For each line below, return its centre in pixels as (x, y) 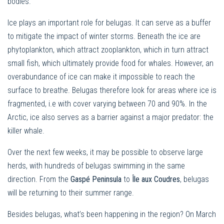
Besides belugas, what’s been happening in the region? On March (112, 214)
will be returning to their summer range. (71, 193)
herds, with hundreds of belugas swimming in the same (96, 166)
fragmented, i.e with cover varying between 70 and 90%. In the (107, 104)
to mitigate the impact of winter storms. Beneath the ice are (104, 36)
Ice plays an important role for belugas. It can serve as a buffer (109, 23)
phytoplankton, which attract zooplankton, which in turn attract (108, 50)
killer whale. (26, 131)
